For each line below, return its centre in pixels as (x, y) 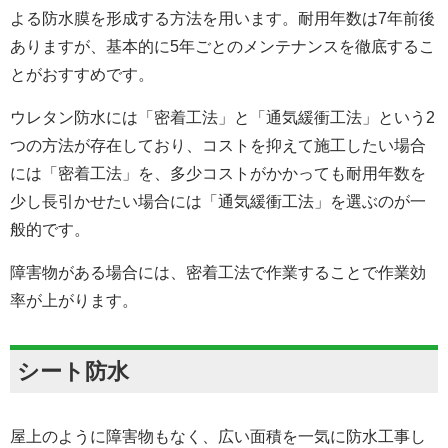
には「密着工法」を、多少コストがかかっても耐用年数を (218, 174)
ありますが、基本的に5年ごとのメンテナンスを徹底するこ (222, 47)
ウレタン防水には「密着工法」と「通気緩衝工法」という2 (222, 118)
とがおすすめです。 (82, 75)
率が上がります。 (74, 301)
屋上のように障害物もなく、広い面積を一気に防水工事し (218, 437)
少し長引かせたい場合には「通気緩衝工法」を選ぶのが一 (218, 202)
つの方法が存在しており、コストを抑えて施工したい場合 (218, 146)
